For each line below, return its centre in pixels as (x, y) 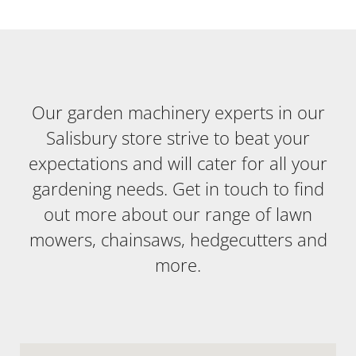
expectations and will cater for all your (178, 163)
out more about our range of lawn (178, 214)
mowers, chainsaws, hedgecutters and (178, 239)
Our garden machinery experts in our (178, 112)
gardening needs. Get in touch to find (178, 188)
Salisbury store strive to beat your (178, 137)
